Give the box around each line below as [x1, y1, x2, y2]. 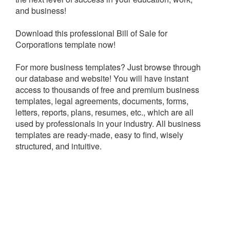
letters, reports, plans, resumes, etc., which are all [15, 106, 194, 119]
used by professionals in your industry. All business [15, 118, 201, 130]
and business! [15, 5, 66, 17]
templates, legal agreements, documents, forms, [15, 95, 188, 107]
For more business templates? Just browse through [15, 61, 201, 73]
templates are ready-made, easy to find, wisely [15, 129, 183, 141]
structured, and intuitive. [15, 140, 102, 152]
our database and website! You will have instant [15, 72, 188, 85]
